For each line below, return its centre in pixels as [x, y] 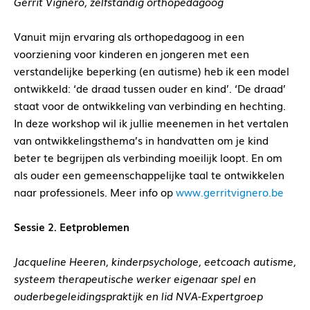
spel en [238, 279]
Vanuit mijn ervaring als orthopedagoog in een [129, 36]
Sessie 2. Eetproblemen [72, 227]
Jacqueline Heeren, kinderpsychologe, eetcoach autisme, [155, 261]
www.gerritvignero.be [230, 192]
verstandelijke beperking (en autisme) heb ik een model [152, 71]
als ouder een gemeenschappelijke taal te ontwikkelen [149, 175]
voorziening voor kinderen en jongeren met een [131, 54]
